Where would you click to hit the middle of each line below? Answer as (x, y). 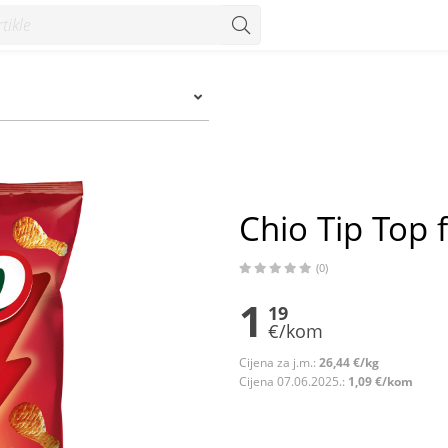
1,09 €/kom (380, 381)
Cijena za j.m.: (279, 362)
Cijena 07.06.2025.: (293, 381)
